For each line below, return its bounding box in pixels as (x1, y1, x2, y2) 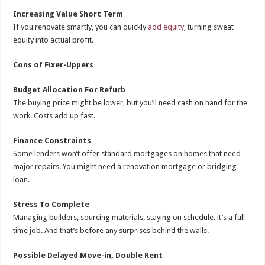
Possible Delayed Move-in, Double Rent (13, 251, 163, 260)
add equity (148, 22, 185, 32)
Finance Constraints (13, 136, 92, 146)
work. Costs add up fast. (13, 111, 96, 121)
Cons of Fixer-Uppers (13, 60, 94, 70)
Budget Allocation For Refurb (13, 85, 126, 95)
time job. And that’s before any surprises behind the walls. (13, 226, 209, 235)
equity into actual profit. (13, 35, 94, 45)
